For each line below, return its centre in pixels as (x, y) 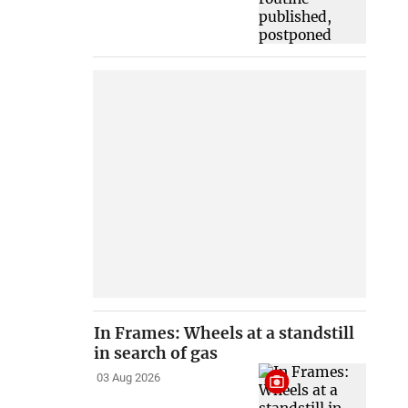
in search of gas (156, 354)
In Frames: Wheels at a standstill (224, 334)
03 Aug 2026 (128, 378)
